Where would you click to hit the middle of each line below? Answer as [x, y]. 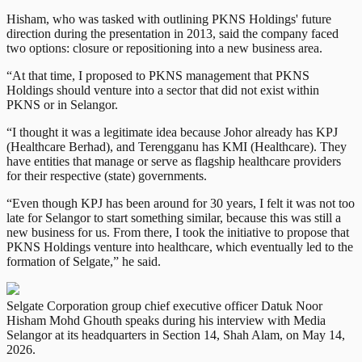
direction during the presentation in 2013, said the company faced [173, 33]
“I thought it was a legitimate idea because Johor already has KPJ [172, 132]
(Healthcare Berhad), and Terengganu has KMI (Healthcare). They [177, 146]
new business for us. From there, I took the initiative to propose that [178, 232]
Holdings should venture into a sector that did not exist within [163, 90]
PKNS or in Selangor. [62, 104]
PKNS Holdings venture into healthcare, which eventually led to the [180, 246]
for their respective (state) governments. [107, 175]
